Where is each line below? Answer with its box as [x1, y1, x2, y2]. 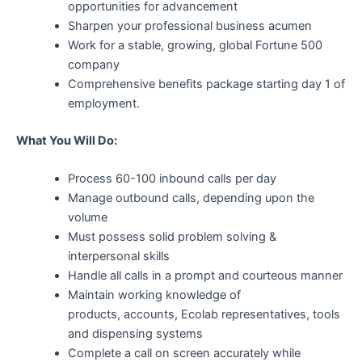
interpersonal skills [67, 248, 170, 263]
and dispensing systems [67, 326, 203, 341]
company [67, 57, 120, 72]
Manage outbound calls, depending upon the [67, 190, 314, 205]
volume [67, 209, 107, 225]
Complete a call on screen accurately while [67, 345, 301, 360]
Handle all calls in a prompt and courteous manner [67, 267, 343, 283]
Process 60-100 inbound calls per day [67, 170, 276, 186]
